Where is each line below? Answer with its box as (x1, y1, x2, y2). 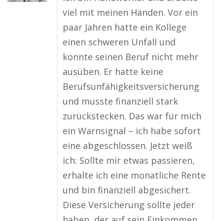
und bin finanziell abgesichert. (63, 184, 191, 196)
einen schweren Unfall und (63, 36, 176, 48)
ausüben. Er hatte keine (63, 66, 163, 77)
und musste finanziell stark (63, 95, 178, 107)
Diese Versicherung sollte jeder (63, 199, 195, 211)
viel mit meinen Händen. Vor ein (63, 6, 198, 18)
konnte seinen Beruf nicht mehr (63, 51, 198, 63)
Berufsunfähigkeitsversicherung (63, 80, 199, 92)
